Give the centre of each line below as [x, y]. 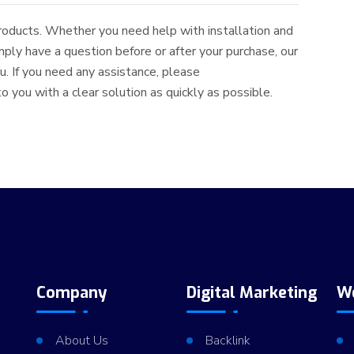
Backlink [228, 341]
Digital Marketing [252, 293]
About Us [82, 341]
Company [72, 293]
